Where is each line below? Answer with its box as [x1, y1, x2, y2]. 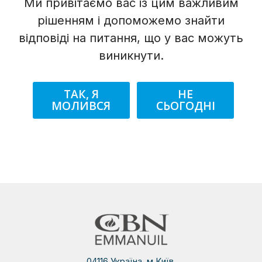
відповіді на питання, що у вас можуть [19, 30, 243, 45]
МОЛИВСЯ [51, 98, 111, 114]
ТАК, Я [63, 86, 99, 102]
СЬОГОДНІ [156, 98, 215, 114]
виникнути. [98, 48, 164, 63]
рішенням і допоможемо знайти [37, 13, 225, 27]
